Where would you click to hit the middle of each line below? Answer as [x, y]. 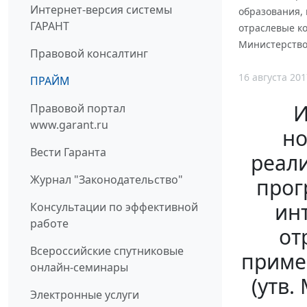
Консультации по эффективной [114, 207]
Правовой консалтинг [89, 54]
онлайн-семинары [79, 268]
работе [49, 224]
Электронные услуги [85, 295]
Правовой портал [78, 109]
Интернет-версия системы [101, 10]
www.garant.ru [69, 125]
